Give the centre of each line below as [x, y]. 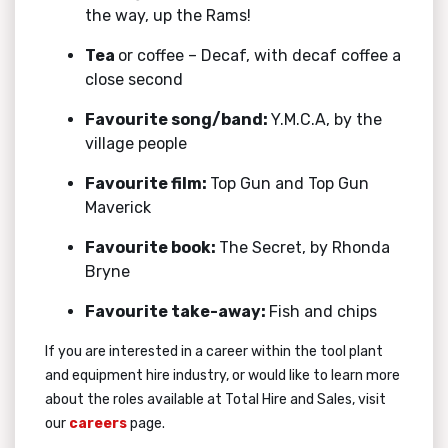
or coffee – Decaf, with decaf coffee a [259, 55]
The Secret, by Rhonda [304, 247]
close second [134, 79]
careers [98, 423]
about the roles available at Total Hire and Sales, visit [215, 399]
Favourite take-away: [177, 311]
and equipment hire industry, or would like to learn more [222, 375]
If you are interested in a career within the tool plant [214, 351]
